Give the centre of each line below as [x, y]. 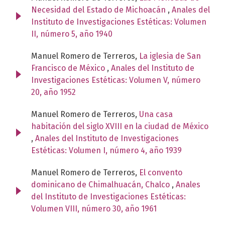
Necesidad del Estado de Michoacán [99, 10]
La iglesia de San [170, 56]
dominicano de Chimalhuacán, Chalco [101, 184]
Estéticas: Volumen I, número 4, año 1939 [106, 150]
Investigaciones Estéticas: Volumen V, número [116, 80]
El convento [161, 172]
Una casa [156, 114]
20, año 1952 [53, 92]
